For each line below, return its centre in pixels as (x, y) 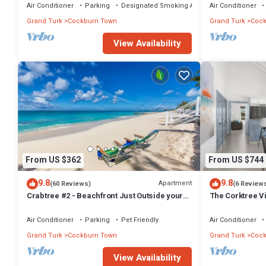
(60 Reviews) (70, 183)
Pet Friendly (140, 220)
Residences (231, 206)
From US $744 (236, 160)
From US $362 (53, 160)
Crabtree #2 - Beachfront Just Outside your (105, 195)
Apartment (175, 183)
